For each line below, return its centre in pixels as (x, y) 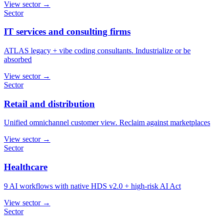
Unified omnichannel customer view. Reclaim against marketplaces (107, 123)
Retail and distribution (49, 104)
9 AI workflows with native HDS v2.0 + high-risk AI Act (92, 186)
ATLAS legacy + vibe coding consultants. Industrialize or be (97, 51)
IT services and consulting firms (67, 32)
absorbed (18, 60)
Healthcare (26, 167)
